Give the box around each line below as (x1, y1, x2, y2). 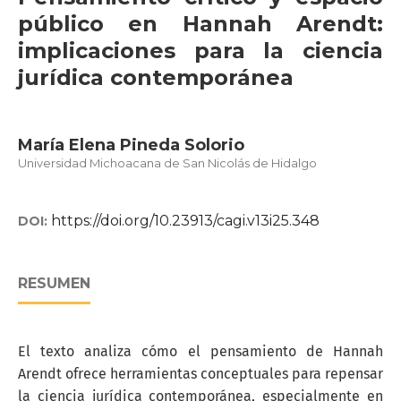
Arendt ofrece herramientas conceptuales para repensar (18, 365, 383, 382)
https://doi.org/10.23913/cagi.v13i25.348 (51, 212, 320, 229)
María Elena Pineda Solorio (18, 135, 244, 155)
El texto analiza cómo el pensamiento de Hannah (18, 343, 383, 360)
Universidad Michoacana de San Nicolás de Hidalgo (18, 156, 317, 170)
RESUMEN (18, 275, 90, 292)
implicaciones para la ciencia (18, 38, 383, 64)
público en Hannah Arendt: (18, 11, 383, 37)
